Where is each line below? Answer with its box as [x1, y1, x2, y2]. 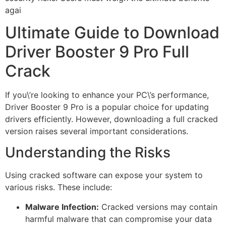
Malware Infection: [25, 201, 99, 212]
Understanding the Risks [5, 144, 171, 161]
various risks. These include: [5, 182, 112, 193]
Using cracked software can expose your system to [5, 170, 203, 181]
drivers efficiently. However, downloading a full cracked [5, 114, 218, 124]
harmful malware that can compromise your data [25, 213, 212, 224]
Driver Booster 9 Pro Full [5, 41, 189, 62]
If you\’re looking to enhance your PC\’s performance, [5, 89, 209, 100]
